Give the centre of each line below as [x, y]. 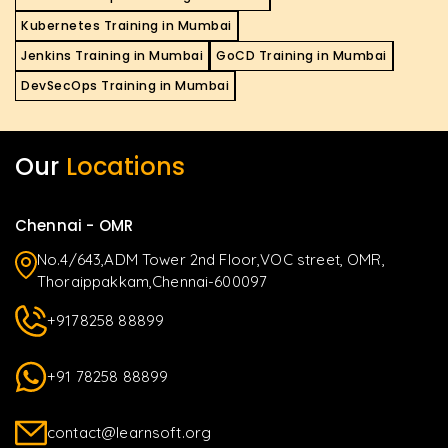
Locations [125, 167]
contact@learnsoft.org [129, 433]
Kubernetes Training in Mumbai [126, 26]
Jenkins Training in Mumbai [112, 56]
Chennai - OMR [74, 226]
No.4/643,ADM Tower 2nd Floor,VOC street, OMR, [211, 260]
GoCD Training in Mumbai [301, 56]
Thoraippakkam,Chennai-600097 [152, 282]
